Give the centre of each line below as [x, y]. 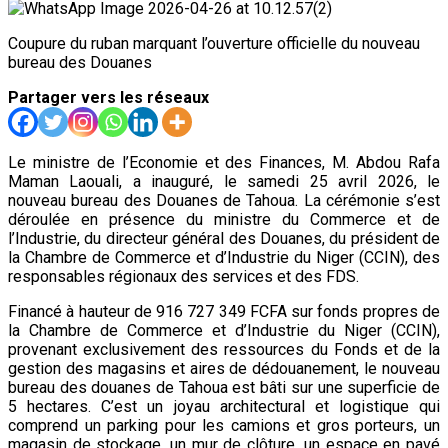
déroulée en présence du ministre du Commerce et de [224, 219]
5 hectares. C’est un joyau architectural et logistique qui [224, 406]
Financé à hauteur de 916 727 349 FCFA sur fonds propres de [224, 311]
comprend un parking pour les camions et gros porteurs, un [224, 425]
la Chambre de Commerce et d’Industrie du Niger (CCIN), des [224, 257]
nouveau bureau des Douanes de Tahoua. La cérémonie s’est [224, 200]
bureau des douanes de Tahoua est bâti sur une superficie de [224, 387]
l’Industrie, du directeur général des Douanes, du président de [224, 238]
